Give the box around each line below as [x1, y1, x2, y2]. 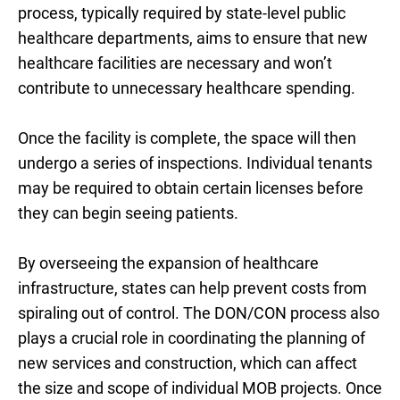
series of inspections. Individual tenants [93, 154, 372, 172]
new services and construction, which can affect [18, 354, 357, 372]
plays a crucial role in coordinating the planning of [18, 329, 365, 347]
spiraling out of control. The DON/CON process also [18, 304, 379, 322]
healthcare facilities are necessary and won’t [18, 54, 332, 72]
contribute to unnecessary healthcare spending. [18, 79, 355, 97]
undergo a [18, 154, 89, 172]
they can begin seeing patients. [18, 204, 238, 222]
